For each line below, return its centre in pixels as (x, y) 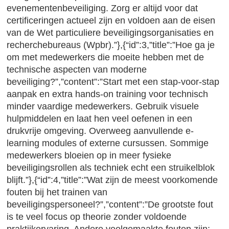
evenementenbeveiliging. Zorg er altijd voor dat (102, 8)
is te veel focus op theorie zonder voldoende (97, 217)
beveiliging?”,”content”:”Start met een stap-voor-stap (113, 82)
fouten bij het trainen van (57, 192)
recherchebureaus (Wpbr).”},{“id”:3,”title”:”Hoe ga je (111, 45)
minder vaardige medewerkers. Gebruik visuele (103, 106)
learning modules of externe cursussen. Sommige (108, 143)
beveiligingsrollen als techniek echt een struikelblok (111, 168)
